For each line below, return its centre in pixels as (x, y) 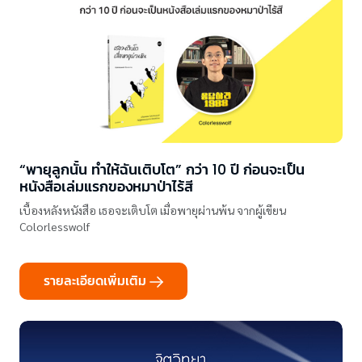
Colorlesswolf (55, 226)
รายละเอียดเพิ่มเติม (95, 281)
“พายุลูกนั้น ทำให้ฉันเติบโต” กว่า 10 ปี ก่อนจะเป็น (162, 169)
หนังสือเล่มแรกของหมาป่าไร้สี (106, 186)
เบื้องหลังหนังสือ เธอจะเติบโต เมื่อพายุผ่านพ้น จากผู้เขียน (153, 210)
